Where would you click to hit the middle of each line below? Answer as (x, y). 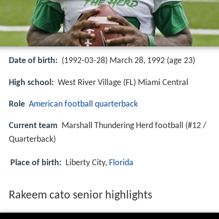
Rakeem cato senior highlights (80, 196)
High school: (31, 83)
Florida (121, 163)
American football (61, 104)
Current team (33, 126)
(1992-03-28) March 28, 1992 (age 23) (128, 61)
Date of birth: (33, 61)
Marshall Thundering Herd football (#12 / (134, 126)
